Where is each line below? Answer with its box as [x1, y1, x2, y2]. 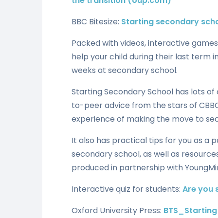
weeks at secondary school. [72, 64, 178, 76]
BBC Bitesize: [72, 16, 121, 27]
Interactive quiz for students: [72, 183, 182, 195]
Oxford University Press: [72, 204, 163, 216]
